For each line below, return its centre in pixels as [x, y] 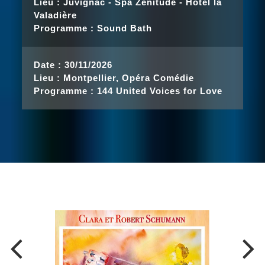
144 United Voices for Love [160, 91]
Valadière [56, 15]
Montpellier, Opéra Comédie [129, 78]
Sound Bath [125, 28]
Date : [48, 65]
